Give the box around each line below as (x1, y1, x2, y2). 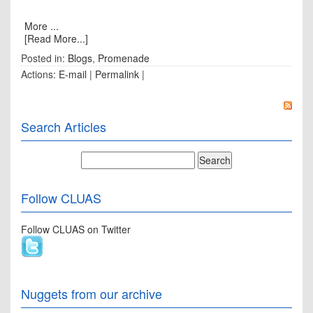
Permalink (95, 67, 139, 81)
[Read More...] (24, 31, 88, 45)
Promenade (98, 51, 150, 65)
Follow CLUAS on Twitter (21, 222, 131, 236)
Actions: (21, 67, 59, 81)
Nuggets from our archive (21, 284, 162, 303)
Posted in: (21, 51, 68, 65)
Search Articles (21, 117, 106, 136)
